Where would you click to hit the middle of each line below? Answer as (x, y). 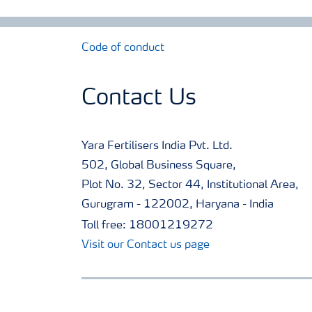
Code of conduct (123, 48)
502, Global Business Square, (159, 166)
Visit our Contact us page (146, 245)
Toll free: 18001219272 (147, 226)
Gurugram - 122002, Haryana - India (178, 205)
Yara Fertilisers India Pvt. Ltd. (157, 147)
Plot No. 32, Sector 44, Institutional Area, (190, 186)
